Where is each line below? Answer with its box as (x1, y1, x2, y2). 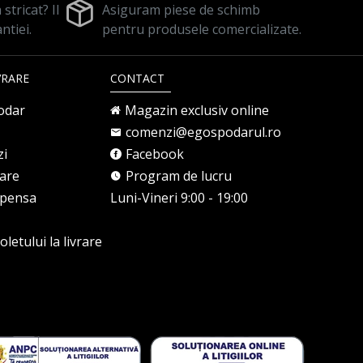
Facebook (126, 145, 184, 163)
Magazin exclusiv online (125, 101, 269, 119)
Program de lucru (126, 167, 232, 185)
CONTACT (110, 70, 164, 86)
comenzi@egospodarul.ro (126, 123, 281, 141)
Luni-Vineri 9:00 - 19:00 (110, 189, 248, 207)
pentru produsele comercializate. (101, 20, 301, 38)
